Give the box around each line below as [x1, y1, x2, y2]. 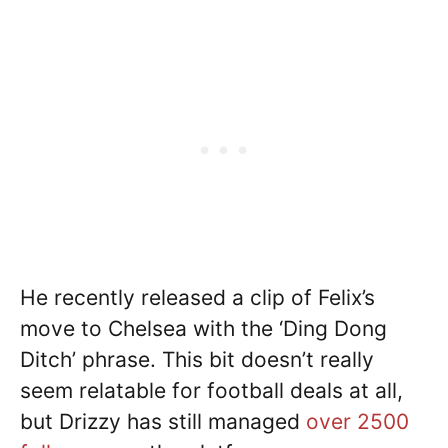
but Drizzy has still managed [20, 409, 306, 435]
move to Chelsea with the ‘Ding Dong [20, 316, 387, 342]
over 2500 [306, 409, 409, 435]
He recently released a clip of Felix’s [20, 285, 375, 311]
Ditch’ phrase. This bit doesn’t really [20, 347, 374, 373]
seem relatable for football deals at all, [20, 378, 403, 404]
